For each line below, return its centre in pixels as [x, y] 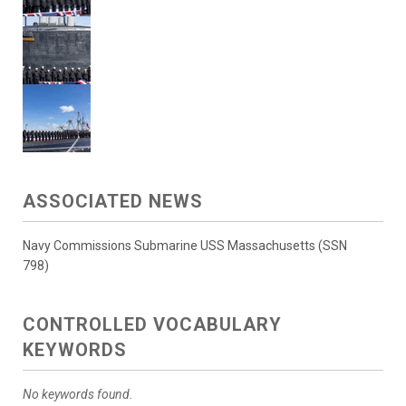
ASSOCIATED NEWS [113, 202]
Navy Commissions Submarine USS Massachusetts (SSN [185, 246]
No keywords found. [78, 395]
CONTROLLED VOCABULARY [152, 325]
